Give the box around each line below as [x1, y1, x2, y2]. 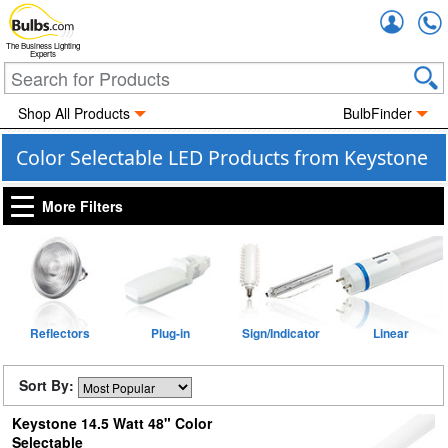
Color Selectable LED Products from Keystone [16, 144, 428, 171]
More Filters [42, 196, 123, 216]
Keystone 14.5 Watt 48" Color [11, 413, 212, 433]
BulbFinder [343, 103, 413, 123]
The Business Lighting [6, 40, 80, 52]
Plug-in [150, 324, 190, 342]
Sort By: [19, 375, 78, 395]
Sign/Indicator [241, 324, 320, 342]
